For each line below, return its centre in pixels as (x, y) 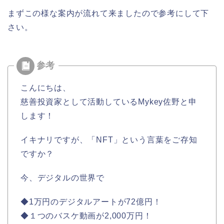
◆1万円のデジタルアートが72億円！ (91, 202)
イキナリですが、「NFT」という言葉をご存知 (109, 140)
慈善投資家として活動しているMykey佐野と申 (109, 102)
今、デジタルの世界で (62, 178)
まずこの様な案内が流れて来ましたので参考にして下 (108, 13)
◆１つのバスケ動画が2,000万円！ (86, 216)
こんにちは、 (46, 88)
